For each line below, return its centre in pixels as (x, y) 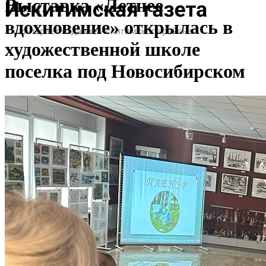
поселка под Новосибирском (125, 72)
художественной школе (102, 50)
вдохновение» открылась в (119, 28)
